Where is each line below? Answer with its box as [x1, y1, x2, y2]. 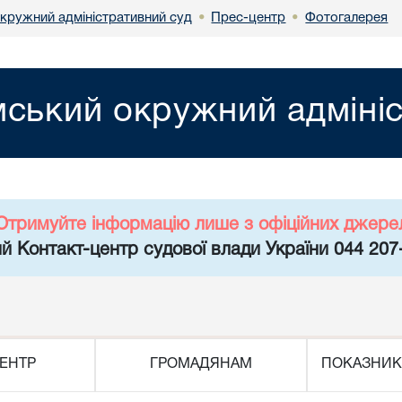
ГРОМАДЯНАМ [149, 358, 252, 371]
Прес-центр [211, 11, 286, 24]
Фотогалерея [305, 11, 389, 24]
